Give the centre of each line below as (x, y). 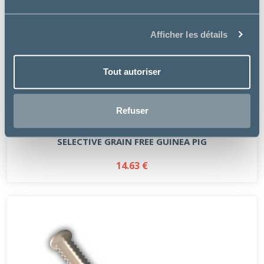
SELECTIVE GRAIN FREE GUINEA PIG (132, 141)
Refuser (132, 110)
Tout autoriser (132, 72)
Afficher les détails (189, 34)
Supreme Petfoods (132, 119)
